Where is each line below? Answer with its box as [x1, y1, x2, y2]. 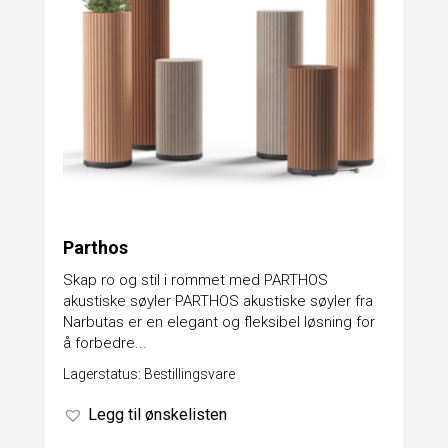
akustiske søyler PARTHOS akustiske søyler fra [62, 291, 373, 310]
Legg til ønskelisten [87, 404, 227, 424]
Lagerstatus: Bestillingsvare [62, 365, 235, 382]
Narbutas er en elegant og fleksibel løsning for [62, 312, 375, 331]
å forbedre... [62, 333, 147, 352]
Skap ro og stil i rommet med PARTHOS [62, 270, 328, 289]
